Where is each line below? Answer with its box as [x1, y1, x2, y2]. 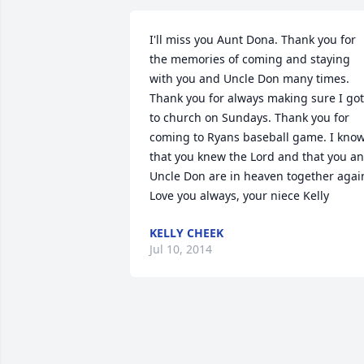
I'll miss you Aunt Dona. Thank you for [149, 32, 356, 48]
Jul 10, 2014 [149, 241, 212, 258]
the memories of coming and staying [149, 51, 350, 67]
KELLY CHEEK [149, 225, 223, 241]
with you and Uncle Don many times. [149, 71, 349, 87]
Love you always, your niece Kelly [149, 188, 329, 204]
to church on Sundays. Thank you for [149, 110, 349, 126]
